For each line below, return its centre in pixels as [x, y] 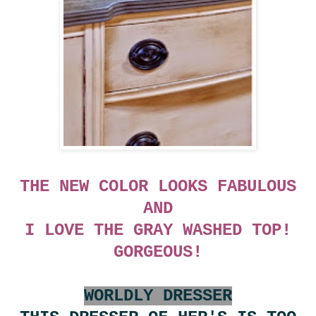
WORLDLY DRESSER [158, 296]
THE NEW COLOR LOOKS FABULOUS [158, 187]
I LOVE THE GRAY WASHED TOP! [158, 231]
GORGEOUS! [158, 253]
